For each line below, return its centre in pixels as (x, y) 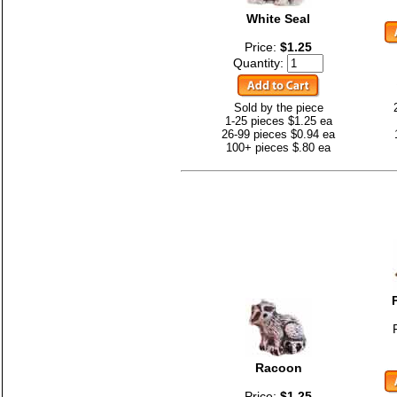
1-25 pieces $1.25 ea (278, 121)
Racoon (278, 367)
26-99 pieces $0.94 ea (278, 134)
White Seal (278, 18)
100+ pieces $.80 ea (278, 147)
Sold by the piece (278, 107)
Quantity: (260, 62)
